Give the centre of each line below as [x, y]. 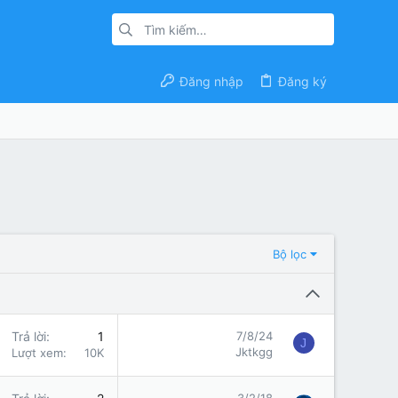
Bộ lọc [289, 254]
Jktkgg [254, 352]
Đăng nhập [211, 81]
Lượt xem [37, 353]
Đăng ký [302, 81]
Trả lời [29, 336]
